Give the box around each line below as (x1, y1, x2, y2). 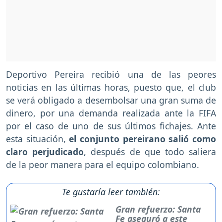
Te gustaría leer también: (62, 185, 160, 198)
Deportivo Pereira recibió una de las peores (6, 68, 216, 80)
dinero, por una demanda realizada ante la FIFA (6, 107, 216, 119)
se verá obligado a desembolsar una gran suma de (6, 94, 216, 106)
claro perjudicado (6, 145, 84, 158)
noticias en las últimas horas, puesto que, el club (6, 81, 216, 93)
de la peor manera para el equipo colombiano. (6, 158, 199, 170)
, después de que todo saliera (84, 145, 217, 158)
